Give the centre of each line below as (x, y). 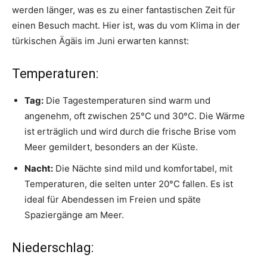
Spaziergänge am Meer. (74, 215)
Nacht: (39, 169)
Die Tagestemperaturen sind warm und (127, 101)
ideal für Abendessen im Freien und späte (113, 200)
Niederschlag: (53, 248)
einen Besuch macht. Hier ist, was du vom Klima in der (126, 26)
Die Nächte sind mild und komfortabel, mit (143, 169)
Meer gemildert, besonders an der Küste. (111, 147)
